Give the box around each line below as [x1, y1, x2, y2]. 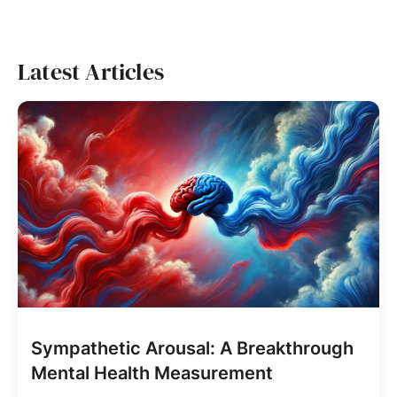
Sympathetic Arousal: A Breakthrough [31, 338, 354, 359]
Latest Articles [18, 56, 164, 88]
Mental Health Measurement [31, 362, 273, 384]
